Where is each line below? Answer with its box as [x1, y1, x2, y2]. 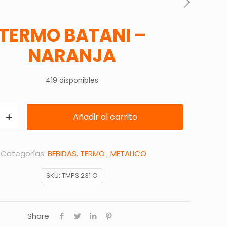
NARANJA [28, 43, 116, 68]
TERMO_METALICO [80, 148, 146, 159]
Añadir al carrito [72, 111, 137, 123]
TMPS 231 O [62, 171, 98, 180]
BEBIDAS [47, 148, 77, 159]
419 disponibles [46, 75, 98, 85]
